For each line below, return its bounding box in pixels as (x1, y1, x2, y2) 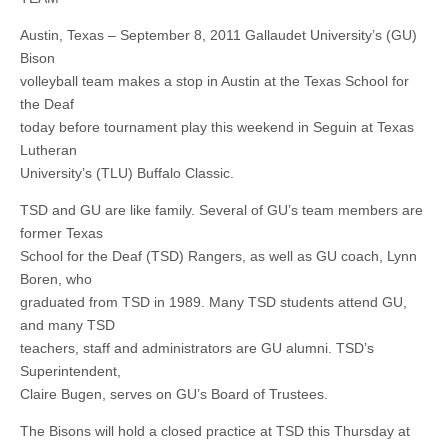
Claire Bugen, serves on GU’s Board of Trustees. (20, 386, 328, 403)
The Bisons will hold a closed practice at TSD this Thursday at (20, 423, 410, 440)
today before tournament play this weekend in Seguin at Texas (20, 119, 414, 136)
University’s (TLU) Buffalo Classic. (20, 165, 234, 182)
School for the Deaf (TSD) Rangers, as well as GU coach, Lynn (20, 248, 417, 265)
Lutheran (20, 142, 77, 159)
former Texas (20, 225, 103, 242)
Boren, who (20, 271, 92, 288)
